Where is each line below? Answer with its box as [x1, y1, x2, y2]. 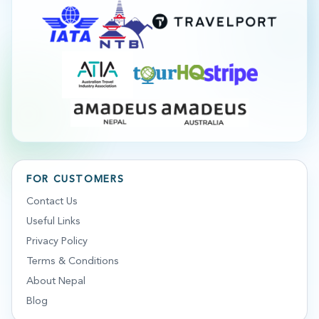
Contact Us [26, 196, 78, 207]
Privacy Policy [26, 236, 88, 247]
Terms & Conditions [26, 256, 119, 267]
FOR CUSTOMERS [26, 174, 125, 184]
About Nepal [26, 276, 85, 287]
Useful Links [26, 216, 80, 227]
